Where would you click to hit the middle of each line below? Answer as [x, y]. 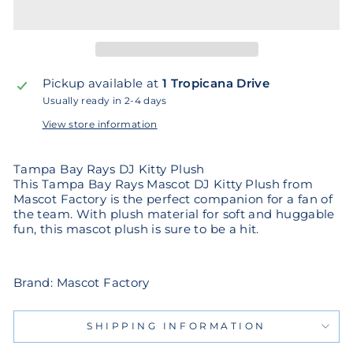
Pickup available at [102, 83]
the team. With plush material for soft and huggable [174, 214]
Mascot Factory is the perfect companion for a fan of [173, 199]
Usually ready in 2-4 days [104, 100]
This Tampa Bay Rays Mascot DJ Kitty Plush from [163, 184]
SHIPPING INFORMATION [176, 326]
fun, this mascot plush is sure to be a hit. [136, 229]
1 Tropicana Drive [216, 83]
